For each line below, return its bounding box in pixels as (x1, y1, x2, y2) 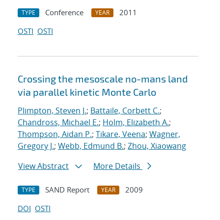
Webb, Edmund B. (58, 140, 124, 152)
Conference (45, 7, 83, 18)
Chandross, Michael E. (18, 117, 99, 128)
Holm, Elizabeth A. (103, 117, 169, 128)
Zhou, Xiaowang (128, 140, 186, 152)
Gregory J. (18, 140, 54, 152)
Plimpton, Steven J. (18, 105, 86, 116)
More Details (93, 161, 142, 172)
